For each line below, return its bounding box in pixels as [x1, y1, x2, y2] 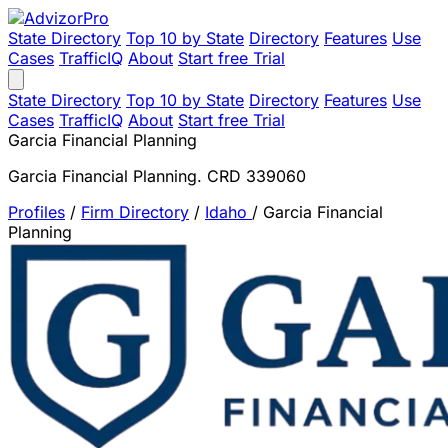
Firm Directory [81, 202, 189, 222]
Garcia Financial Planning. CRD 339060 [8, 166, 306, 186]
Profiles [8, 202, 65, 222]
